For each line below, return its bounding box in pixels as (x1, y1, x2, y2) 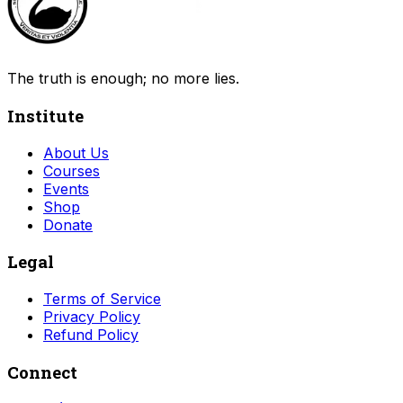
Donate (43, 215, 93, 234)
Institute (7, 103, 84, 127)
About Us (43, 143, 109, 162)
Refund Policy (43, 326, 139, 345)
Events (43, 179, 89, 198)
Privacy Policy (43, 308, 140, 327)
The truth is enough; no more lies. (7, 69, 239, 88)
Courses (43, 161, 100, 180)
